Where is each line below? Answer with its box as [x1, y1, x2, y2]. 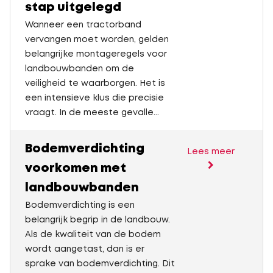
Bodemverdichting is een [25, 202, 135, 209]
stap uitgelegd [25, 2, 121, 13]
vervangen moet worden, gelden [25, 36, 169, 43]
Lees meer [187, 148, 235, 155]
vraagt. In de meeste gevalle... [25, 109, 159, 116]
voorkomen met [25, 163, 126, 174]
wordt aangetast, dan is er [25, 246, 144, 253]
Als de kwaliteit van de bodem [25, 231, 161, 238]
